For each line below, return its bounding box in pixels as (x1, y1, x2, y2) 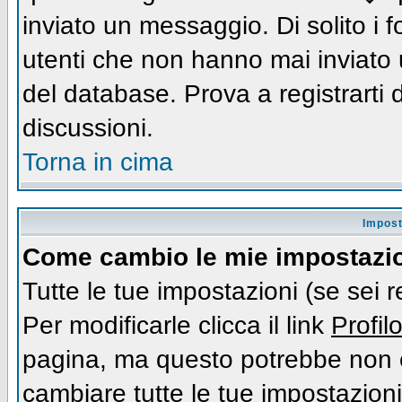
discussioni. (22, 113, 153, 142)
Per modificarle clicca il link (22, 310, 331, 339)
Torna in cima (22, 147, 173, 176)
